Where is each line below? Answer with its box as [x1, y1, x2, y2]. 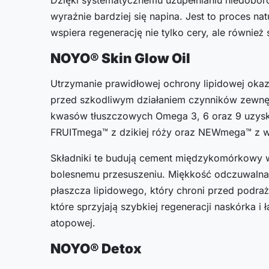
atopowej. [50, 216, 95, 229]
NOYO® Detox [50, 240, 142, 256]
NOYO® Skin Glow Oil [50, 49, 190, 66]
